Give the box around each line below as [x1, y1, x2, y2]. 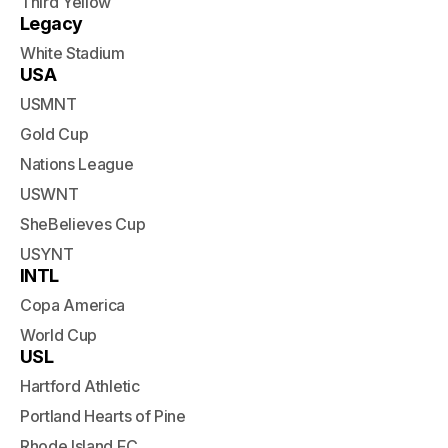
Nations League [20, 154, 134, 174]
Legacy [20, 13, 83, 34]
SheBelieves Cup [20, 214, 146, 234]
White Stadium [20, 43, 125, 63]
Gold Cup [20, 124, 89, 144]
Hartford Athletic [20, 376, 140, 396]
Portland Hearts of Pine [20, 406, 186, 426]
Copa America [20, 295, 126, 315]
